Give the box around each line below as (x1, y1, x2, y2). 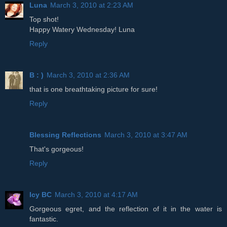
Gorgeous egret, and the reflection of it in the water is (29, 205, 222, 213)
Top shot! (29, 15, 59, 24)
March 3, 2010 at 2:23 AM (50, 1, 133, 10)
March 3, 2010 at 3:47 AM (104, 131, 187, 139)
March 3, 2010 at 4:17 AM (55, 191, 138, 199)
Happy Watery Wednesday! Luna (29, 25, 135, 34)
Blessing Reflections (29, 131, 101, 139)
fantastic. (29, 215, 58, 223)
